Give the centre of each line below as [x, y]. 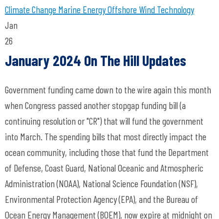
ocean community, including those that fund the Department [107, 152]
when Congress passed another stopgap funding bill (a [95, 105]
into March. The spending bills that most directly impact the [106, 136]
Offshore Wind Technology [150, 9]
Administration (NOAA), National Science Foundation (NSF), [101, 183]
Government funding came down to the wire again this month [108, 89]
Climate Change [31, 9]
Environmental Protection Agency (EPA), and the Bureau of [101, 199]
